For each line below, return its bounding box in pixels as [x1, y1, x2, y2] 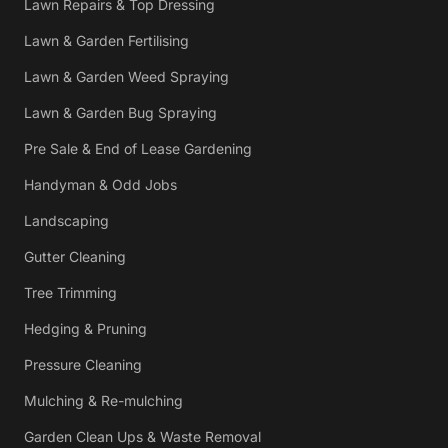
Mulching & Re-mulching [24, 392, 183, 409]
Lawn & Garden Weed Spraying [24, 68, 229, 85]
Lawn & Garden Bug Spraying [24, 104, 217, 121]
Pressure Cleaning [24, 356, 142, 373]
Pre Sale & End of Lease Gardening [24, 140, 252, 157]
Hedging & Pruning [24, 320, 147, 337]
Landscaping [24, 212, 109, 229]
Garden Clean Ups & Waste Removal [24, 428, 261, 445]
